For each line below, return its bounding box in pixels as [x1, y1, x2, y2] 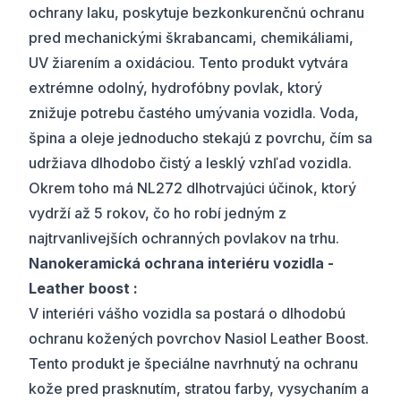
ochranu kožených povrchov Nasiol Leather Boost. [29, 329, 369, 347]
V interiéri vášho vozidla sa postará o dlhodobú [29, 304, 346, 322]
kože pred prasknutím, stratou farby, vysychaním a [29, 380, 369, 397]
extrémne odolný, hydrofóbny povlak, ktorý [29, 79, 322, 97]
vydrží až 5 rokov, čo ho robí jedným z [29, 204, 286, 222]
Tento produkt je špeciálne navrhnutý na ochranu [29, 354, 358, 372]
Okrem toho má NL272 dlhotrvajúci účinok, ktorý [29, 179, 356, 197]
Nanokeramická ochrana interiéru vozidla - [29, 254, 334, 272]
